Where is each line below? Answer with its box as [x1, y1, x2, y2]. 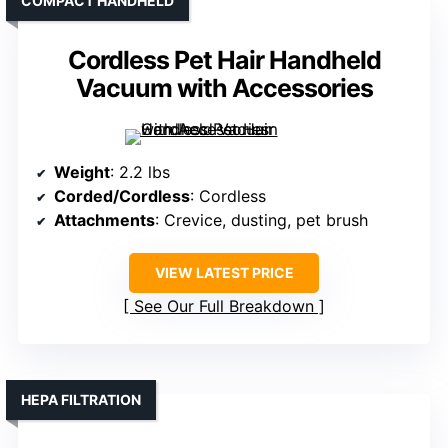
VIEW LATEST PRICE [154, 264, 294, 282]
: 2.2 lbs [110, 162, 170, 183]
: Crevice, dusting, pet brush [155, 210, 368, 231]
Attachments [54, 210, 155, 231]
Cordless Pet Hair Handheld [67, 45, 381, 76]
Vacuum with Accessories [75, 73, 373, 104]
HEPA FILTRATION [21, 391, 141, 409]
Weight [54, 162, 110, 183]
